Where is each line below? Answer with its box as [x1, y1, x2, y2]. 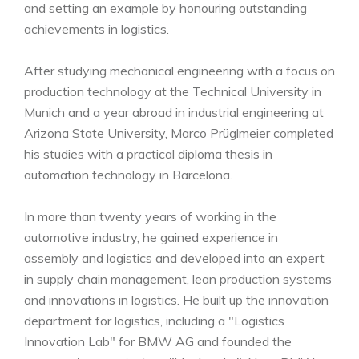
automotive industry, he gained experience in [24, 229, 278, 245]
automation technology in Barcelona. [24, 167, 232, 183]
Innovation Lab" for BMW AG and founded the [24, 333, 292, 349]
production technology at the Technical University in [24, 83, 321, 99]
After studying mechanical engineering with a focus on [24, 63, 335, 79]
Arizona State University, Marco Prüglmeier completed [24, 125, 333, 141]
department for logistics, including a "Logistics [24, 313, 284, 329]
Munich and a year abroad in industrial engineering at [24, 104, 324, 120]
